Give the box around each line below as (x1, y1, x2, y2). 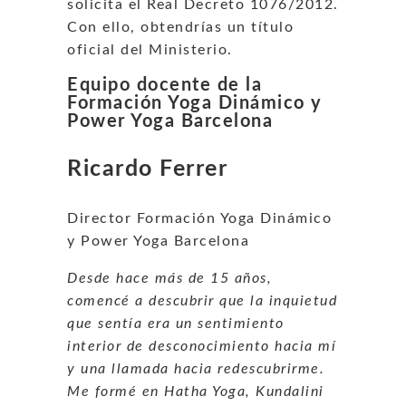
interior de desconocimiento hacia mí (67, 338, 336, 353)
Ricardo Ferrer (67, 157, 227, 180)
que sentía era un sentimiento (67, 315, 285, 331)
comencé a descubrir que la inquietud (67, 293, 337, 308)
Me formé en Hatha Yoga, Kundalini (67, 383, 324, 399)
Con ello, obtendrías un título (67, 19, 294, 34)
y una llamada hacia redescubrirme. (67, 361, 324, 376)
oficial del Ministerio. (67, 42, 233, 57)
